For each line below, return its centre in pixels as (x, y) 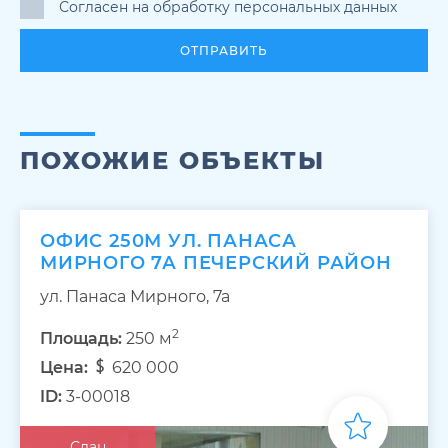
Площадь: (81, 339)
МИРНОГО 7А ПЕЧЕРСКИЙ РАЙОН (216, 263)
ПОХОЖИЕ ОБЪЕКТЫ (172, 161)
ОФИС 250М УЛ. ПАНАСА (169, 241)
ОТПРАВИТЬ (224, 51)
